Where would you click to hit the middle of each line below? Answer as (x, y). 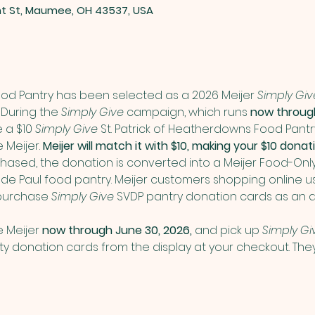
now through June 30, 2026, (117, 231)
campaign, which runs (187, 112)
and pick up (227, 231)
